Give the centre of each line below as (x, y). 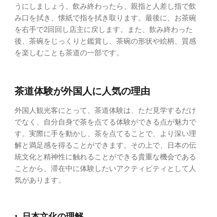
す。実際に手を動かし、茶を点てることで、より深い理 (105, 134)
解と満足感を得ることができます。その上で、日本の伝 (105, 145)
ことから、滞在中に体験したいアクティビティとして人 (105, 169)
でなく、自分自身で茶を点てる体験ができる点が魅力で (105, 122)
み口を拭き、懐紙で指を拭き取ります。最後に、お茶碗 (105, 17)
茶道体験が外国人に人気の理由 (82, 91)
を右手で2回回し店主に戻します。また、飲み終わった (104, 29)
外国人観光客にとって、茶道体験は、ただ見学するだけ (105, 110)
